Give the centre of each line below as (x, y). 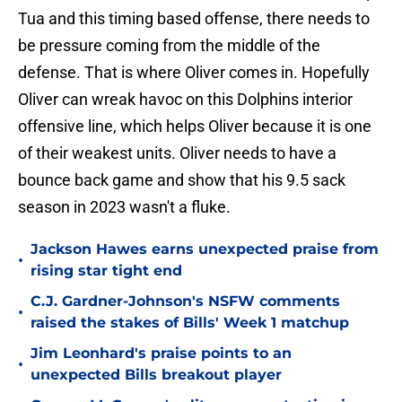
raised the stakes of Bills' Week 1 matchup (190, 323)
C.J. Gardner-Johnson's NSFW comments (185, 301)
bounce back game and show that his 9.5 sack (182, 180)
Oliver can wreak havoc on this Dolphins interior (185, 100)
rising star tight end (106, 271)
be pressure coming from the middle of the (169, 46)
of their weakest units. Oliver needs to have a (177, 153)
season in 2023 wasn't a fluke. (124, 207)
